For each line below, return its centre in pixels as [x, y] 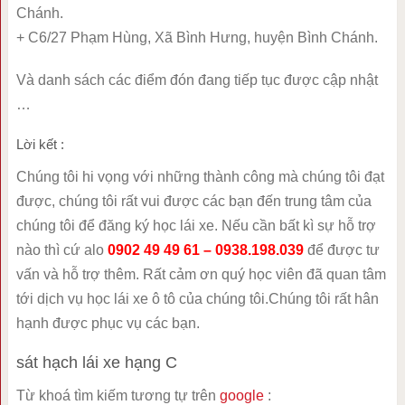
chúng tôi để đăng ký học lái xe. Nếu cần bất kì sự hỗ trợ [196, 226]
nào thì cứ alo [61, 250]
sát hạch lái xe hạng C [96, 363]
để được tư [341, 250]
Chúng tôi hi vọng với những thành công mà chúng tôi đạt [200, 177]
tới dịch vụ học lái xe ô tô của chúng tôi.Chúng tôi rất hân [197, 299]
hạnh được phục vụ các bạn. [108, 324]
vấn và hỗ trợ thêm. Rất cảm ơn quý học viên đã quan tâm [201, 275]
